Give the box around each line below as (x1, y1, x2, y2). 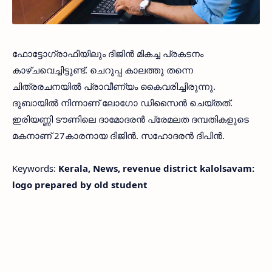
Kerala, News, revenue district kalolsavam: (58, 161, 254, 174)
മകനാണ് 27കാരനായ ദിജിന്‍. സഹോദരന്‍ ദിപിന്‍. (12, 129, 225, 141)
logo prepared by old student (12, 178, 148, 191)
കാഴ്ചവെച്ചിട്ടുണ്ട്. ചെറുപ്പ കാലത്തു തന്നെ (12, 63, 193, 76)
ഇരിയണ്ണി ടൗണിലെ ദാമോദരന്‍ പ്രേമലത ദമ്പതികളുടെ (12, 112, 249, 125)
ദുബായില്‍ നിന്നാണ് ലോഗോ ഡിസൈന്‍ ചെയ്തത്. (12, 96, 233, 109)
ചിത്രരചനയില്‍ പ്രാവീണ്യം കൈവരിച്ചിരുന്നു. (12, 80, 216, 92)
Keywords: (12, 161, 58, 174)
